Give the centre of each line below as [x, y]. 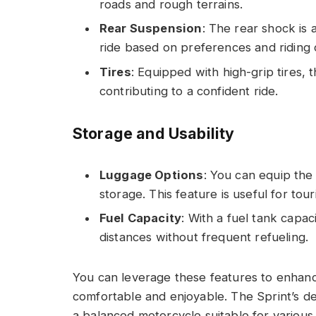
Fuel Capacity [141, 218]
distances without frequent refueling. [204, 237]
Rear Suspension [151, 29]
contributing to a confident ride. [189, 91]
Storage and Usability [154, 133]
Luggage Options [152, 175]
